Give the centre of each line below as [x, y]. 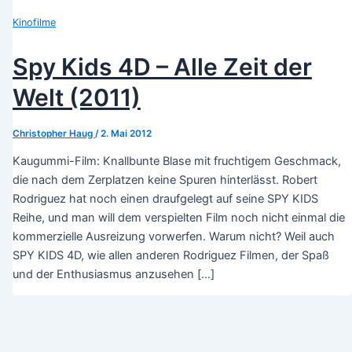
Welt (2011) [76, 97]
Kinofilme [34, 22]
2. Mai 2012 [126, 133]
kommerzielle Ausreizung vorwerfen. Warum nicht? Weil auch [173, 237]
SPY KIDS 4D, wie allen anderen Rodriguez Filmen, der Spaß [170, 256]
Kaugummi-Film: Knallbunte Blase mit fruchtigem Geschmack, [176, 161]
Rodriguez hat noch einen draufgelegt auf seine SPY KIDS [165, 199]
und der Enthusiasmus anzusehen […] [113, 275]
